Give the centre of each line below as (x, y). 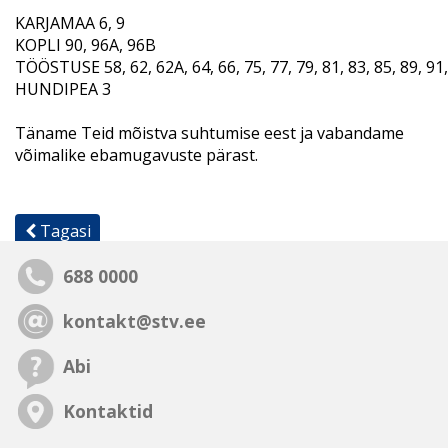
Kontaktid (108, 411)
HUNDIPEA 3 (63, 88)
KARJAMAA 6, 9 (70, 22)
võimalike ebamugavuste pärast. (136, 154)
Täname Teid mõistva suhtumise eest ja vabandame (209, 132)
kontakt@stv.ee (135, 321)
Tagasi (63, 230)
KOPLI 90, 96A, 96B (85, 44)
